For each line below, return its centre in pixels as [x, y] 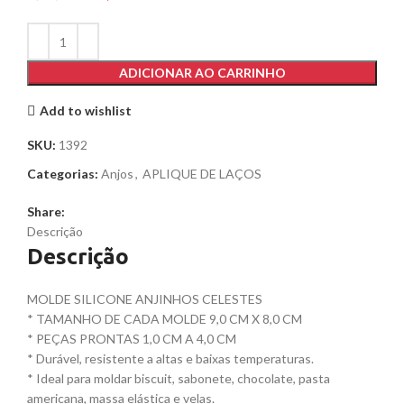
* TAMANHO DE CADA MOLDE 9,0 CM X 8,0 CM [165, 319]
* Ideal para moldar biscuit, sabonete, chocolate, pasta [179, 379]
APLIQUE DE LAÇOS [202, 174]
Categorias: [63, 174]
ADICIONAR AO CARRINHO [202, 73]
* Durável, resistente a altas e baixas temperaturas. [170, 359]
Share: [46, 212]
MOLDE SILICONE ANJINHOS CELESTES [145, 299]
